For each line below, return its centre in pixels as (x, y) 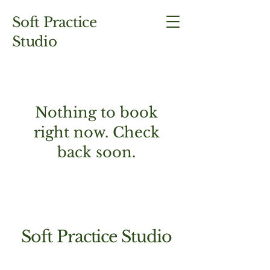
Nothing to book (96, 112)
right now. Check (96, 132)
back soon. (96, 152)
